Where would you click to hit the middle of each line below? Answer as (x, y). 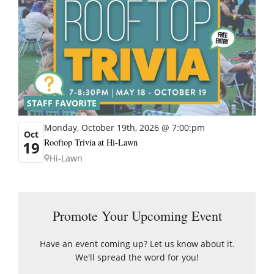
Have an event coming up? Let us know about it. (137, 243)
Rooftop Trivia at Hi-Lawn (91, 142)
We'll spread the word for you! (137, 257)
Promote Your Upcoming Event (137, 215)
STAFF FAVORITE (62, 103)
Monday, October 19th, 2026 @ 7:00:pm (124, 127)
